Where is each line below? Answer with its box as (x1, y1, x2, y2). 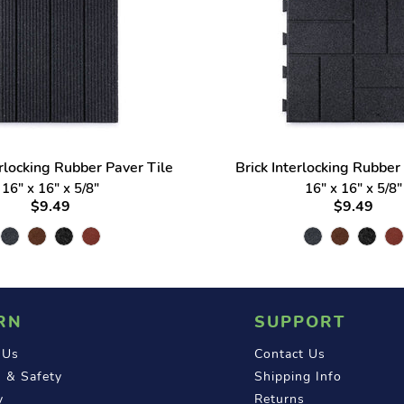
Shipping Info (254, 367, 343, 385)
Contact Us (254, 344, 326, 363)
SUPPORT (254, 310, 346, 333)
